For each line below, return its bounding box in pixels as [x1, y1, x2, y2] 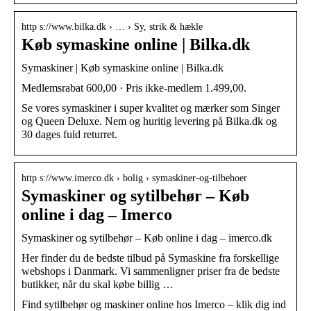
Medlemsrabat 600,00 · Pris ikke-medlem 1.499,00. [22, 81, 246, 94]
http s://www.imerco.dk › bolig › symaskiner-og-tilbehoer [22, 172, 247, 183]
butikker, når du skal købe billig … [22, 278, 174, 290]
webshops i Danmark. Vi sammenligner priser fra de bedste [22, 264, 280, 277]
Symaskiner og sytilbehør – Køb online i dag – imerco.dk [22, 231, 272, 244]
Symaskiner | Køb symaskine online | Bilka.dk [22, 61, 224, 74]
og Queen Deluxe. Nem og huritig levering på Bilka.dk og [22, 115, 277, 127]
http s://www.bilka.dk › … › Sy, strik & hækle [22, 21, 203, 32]
